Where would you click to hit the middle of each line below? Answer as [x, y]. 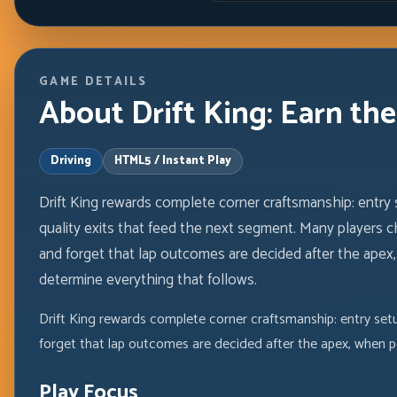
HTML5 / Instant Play [172, 161]
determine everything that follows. [148, 280]
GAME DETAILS [93, 82]
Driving [70, 161]
